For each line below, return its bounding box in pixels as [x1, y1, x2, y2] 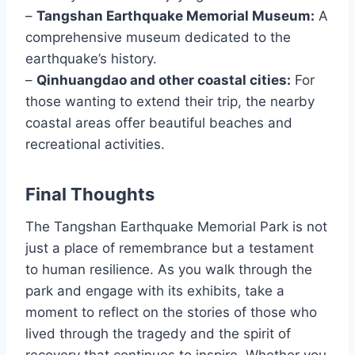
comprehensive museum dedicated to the [25, 29, 291, 45]
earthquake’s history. [25, 50, 157, 67]
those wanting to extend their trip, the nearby [25, 93, 315, 109]
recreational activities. [25, 136, 165, 152]
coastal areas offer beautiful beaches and [25, 114, 292, 131]
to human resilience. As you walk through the [25, 261, 312, 277]
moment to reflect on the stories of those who [25, 303, 317, 320]
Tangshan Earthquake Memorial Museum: [36, 7, 315, 24]
